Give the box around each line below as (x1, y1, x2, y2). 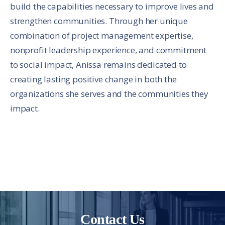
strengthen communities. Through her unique (10, 15, 188, 27)
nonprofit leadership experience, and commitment (10, 44, 207, 56)
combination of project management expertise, (10, 29, 193, 41)
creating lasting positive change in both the (10, 73, 177, 85)
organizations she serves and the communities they (10, 87, 208, 99)
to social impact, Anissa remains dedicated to (10, 58, 187, 70)
